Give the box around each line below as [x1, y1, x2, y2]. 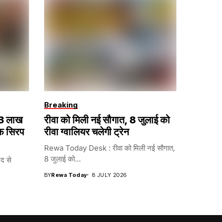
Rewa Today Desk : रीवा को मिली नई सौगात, [44, 143, 175, 153]
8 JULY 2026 [92, 171, 127, 178]
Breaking [44, 100, 78, 110]
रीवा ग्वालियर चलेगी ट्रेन [44, 125, 129, 138]
